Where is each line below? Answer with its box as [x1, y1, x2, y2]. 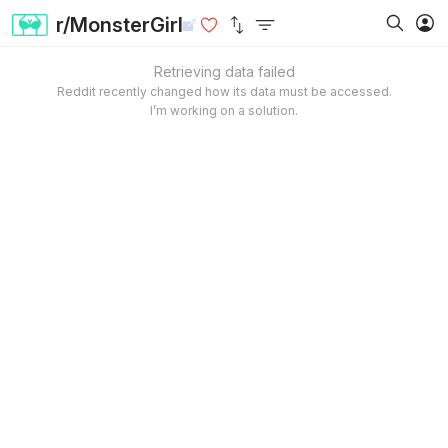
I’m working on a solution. [150, 103, 298, 118]
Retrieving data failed [153, 63, 295, 80]
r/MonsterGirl [56, 13, 183, 37]
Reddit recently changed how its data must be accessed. [56, 84, 392, 99]
